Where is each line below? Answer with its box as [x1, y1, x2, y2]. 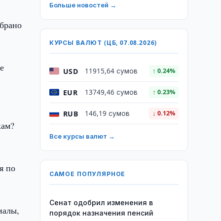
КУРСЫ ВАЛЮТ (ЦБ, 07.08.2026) [49, 38, 157, 47]
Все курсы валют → [49, 132, 115, 141]
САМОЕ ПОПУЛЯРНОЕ [49, 170, 126, 178]
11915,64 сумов [84, 67, 138, 75]
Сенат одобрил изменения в [49, 198, 153, 207]
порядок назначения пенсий [49, 208, 153, 218]
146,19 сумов [84, 109, 130, 118]
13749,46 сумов [84, 88, 138, 97]
